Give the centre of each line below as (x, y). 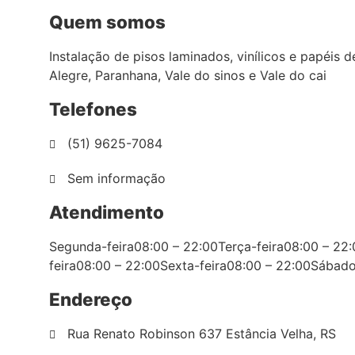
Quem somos (107, 22)
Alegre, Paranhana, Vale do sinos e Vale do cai (188, 75)
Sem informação (116, 178)
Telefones (93, 109)
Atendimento (107, 212)
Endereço (91, 299)
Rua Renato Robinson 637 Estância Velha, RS (201, 334)
